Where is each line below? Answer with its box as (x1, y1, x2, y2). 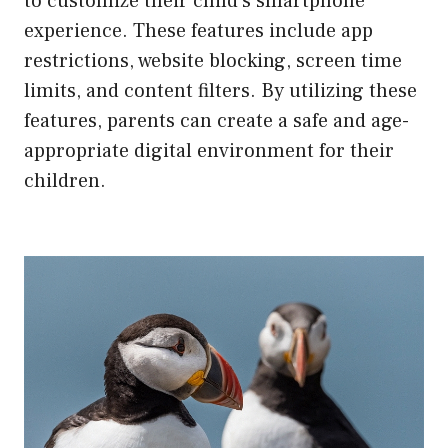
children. (24, 168, 106, 195)
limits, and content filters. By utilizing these (24, 78, 417, 105)
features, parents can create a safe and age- (24, 108, 409, 135)
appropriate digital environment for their (24, 138, 394, 165)
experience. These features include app (24, 18, 373, 45)
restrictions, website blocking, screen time (24, 48, 402, 75)
